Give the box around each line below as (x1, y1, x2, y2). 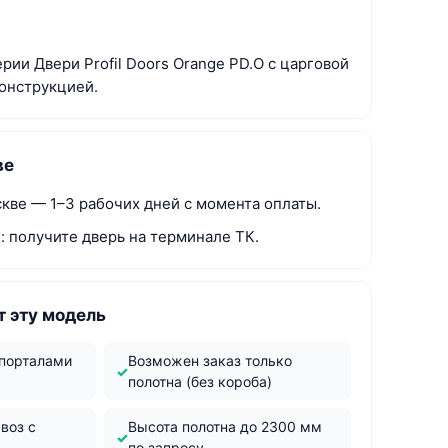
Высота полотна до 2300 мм (127, 418, 322, 435)
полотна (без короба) (127, 373, 272, 390)
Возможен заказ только (127, 352, 292, 369)
